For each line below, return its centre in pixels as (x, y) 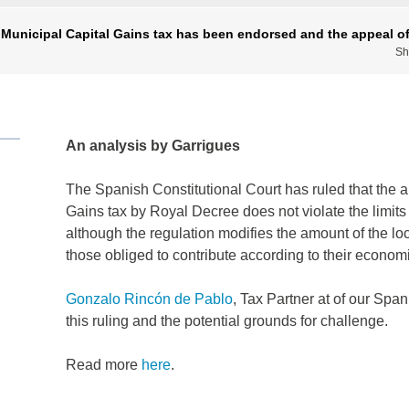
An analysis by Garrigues (152, 146)
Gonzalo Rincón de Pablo (149, 299)
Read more (103, 365)
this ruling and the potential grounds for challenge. (226, 321)
